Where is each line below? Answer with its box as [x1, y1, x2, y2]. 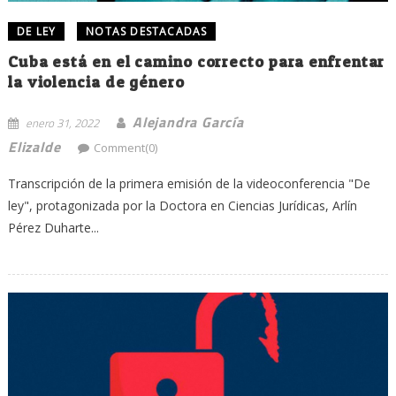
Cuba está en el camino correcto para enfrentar [7, 51, 385, 71]
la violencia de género [7, 72, 185, 91]
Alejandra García [132, 110, 244, 133]
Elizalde [7, 135, 61, 157]
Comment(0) [94, 139, 158, 156]
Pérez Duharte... [7, 218, 99, 236]
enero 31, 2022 [25, 113, 99, 132]
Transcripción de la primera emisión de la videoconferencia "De [7, 174, 370, 192]
